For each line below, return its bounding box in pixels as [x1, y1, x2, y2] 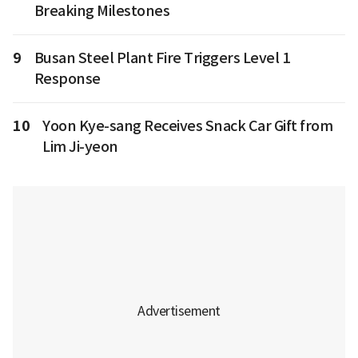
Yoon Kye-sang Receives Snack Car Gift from [42, 117, 332, 135]
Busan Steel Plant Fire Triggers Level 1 [34, 49, 289, 67]
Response [34, 70, 101, 88]
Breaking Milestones [34, 2, 169, 20]
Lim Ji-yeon [42, 137, 118, 156]
